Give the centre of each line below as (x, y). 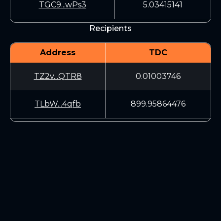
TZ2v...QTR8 (58, 76)
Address (58, 53)
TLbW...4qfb (58, 104)
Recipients (110, 28)
